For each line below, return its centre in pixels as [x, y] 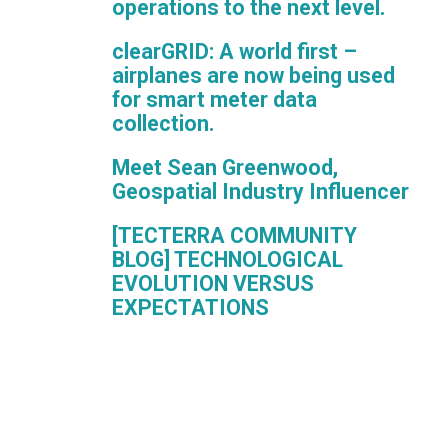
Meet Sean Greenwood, [225, 167]
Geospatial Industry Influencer [260, 191]
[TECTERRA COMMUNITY [234, 235]
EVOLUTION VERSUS [213, 283]
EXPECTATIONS [190, 307]
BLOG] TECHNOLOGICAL [227, 259]
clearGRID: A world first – [234, 51]
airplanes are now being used [253, 75]
